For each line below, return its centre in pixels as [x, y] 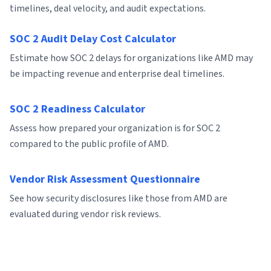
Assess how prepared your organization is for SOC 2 [115, 128]
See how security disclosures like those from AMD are [119, 198]
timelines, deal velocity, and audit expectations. [108, 8]
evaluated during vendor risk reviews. [85, 214]
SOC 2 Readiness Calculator [77, 109]
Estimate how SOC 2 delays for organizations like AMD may [131, 58]
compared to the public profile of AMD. [89, 144]
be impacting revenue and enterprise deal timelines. [117, 74]
